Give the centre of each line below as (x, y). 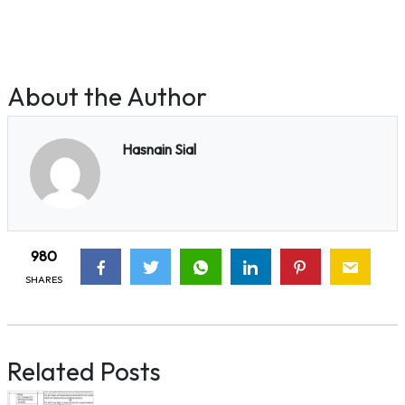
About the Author (107, 96)
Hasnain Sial (159, 149)
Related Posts (84, 371)
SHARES (44, 279)
